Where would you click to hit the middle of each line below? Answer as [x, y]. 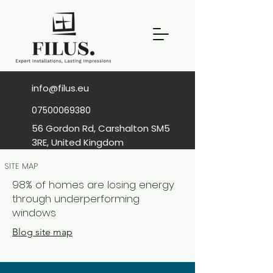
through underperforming [76, 199]
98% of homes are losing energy [93, 185]
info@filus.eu [60, 88]
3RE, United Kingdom [78, 142]
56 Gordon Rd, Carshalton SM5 [101, 128]
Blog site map [42, 232]
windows [34, 213]
